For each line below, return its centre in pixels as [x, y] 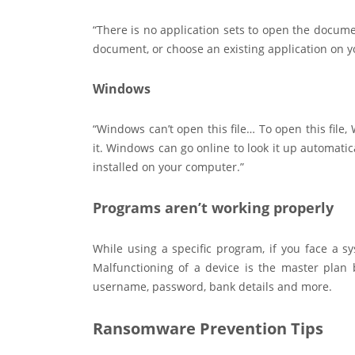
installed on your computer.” [168, 167]
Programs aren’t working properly [213, 208]
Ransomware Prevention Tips [208, 329]
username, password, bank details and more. [212, 287]
